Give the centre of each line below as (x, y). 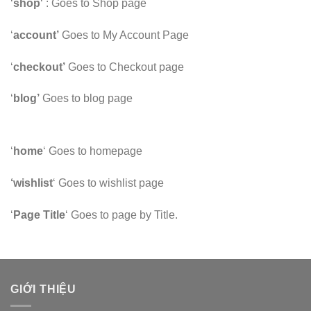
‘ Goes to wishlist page (108, 183)
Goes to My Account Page (124, 35)
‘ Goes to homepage (93, 151)
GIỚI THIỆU (43, 289)
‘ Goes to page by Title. (121, 215)
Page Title (39, 215)
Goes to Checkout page (125, 67)
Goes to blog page (86, 99)
